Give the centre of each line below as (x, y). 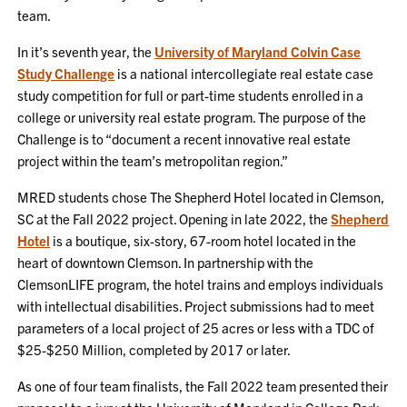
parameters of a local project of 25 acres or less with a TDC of (196, 327)
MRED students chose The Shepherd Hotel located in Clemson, (201, 196)
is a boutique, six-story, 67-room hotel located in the (203, 240)
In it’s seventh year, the (86, 51)
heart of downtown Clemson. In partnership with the (166, 262)
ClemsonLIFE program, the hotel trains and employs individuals (201, 283)
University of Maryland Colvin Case (258, 51)
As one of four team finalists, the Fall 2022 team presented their (203, 385)
